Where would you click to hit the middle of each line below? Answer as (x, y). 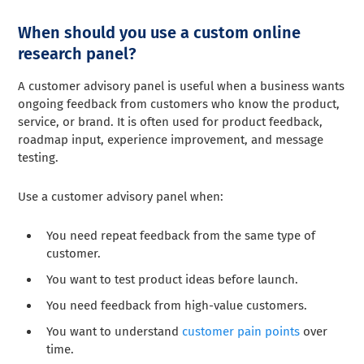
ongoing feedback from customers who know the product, (179, 104)
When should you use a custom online (160, 33)
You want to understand (115, 332)
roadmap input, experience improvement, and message (171, 140)
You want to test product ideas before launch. (173, 280)
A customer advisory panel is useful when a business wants (182, 87)
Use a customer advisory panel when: (121, 197)
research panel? (78, 54)
